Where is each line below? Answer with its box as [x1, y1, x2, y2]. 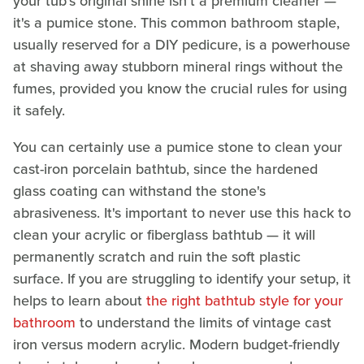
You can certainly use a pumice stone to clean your [13, 136, 342, 158]
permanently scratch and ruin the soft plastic [13, 245, 301, 267]
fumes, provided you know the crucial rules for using [13, 77, 347, 99]
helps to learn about [13, 289, 146, 311]
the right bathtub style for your [146, 289, 343, 311]
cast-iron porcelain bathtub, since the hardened [13, 158, 318, 180]
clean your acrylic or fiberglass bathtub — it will [13, 223, 315, 245]
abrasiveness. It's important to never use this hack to [13, 201, 351, 223]
